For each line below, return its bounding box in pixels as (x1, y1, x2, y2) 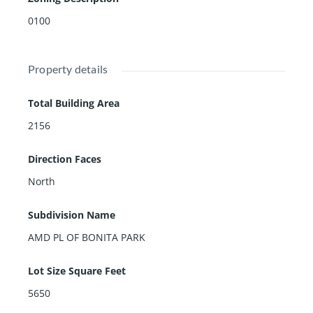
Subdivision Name (28, 208, 115, 221)
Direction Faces (28, 152, 101, 166)
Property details (28, 61, 108, 75)
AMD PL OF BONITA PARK (28, 230, 145, 244)
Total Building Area (28, 96, 119, 110)
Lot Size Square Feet (28, 263, 126, 277)
